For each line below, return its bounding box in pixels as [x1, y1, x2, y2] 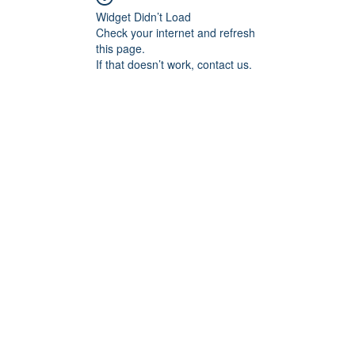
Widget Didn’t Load [96, 9, 191, 25]
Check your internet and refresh [96, 25, 255, 40]
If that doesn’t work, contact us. [96, 56, 252, 72]
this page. [96, 40, 145, 56]
